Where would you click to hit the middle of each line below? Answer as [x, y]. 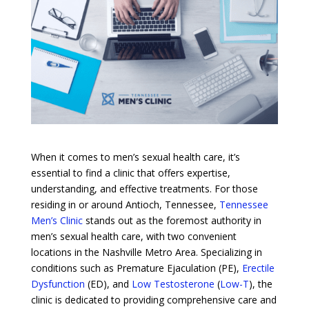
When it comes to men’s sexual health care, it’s [135, 157]
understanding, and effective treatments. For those [144, 188]
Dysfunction [58, 283]
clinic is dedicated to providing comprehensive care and [153, 299]
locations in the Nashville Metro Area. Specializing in [146, 252]
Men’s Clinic [57, 220]
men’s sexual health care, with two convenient [133, 236]
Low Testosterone [173, 283]
